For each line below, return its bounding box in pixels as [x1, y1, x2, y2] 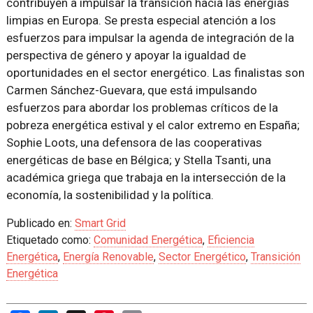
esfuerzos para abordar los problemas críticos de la [6, 101, 278, 115]
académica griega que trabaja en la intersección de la [6, 170, 286, 185]
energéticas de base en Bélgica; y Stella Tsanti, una [6, 153, 271, 168]
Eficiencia [207, 233, 254, 247]
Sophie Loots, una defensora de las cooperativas [6, 136, 262, 150]
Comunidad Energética [93, 233, 203, 247]
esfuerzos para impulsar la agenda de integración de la [6, 31, 294, 45]
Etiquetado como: [6, 233, 94, 247]
